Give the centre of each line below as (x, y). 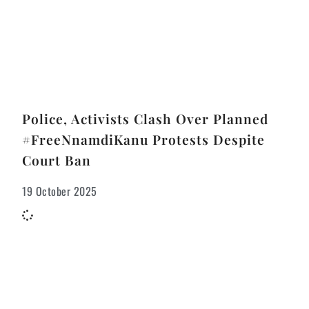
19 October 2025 (60, 191)
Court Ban (57, 160)
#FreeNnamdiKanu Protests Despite (143, 140)
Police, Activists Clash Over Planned (145, 119)
